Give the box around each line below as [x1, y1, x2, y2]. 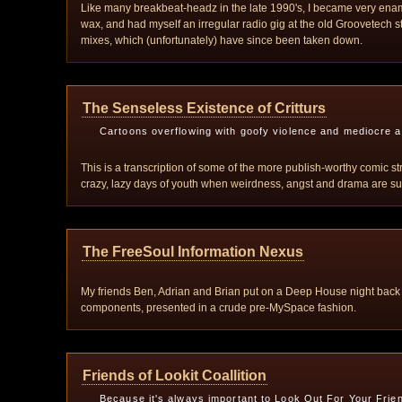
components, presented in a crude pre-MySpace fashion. [81, 301, 356, 314]
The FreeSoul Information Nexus [83, 244, 303, 259]
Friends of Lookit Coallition [83, 368, 267, 383]
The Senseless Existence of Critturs [83, 100, 326, 116]
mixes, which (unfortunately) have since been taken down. [81, 34, 363, 47]
